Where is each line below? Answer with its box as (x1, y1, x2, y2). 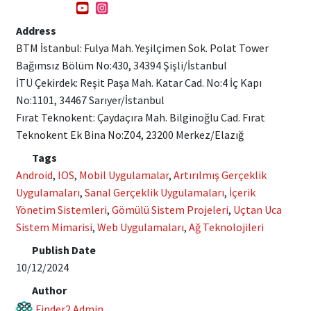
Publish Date (29, 243, 96, 258)
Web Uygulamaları (96, 220, 184, 235)
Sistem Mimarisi (15, 220, 92, 235)
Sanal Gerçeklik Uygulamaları (84, 185, 224, 200)
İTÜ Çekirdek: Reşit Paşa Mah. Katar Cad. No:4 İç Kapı (15, 76, 262, 90)
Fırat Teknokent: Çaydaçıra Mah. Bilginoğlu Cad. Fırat (15, 110, 265, 125)
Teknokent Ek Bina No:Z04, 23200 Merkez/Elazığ (15, 128, 244, 142)
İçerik (228, 185, 255, 200)
